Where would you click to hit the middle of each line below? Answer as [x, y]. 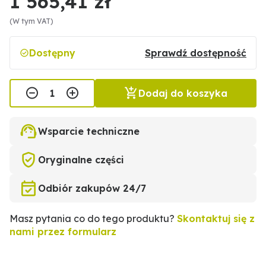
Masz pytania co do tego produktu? [93, 219]
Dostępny [52, 53]
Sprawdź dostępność [196, 53]
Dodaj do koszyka [183, 94]
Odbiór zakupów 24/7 [92, 189]
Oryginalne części [81, 160]
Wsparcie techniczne [89, 132]
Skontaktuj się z [216, 219]
